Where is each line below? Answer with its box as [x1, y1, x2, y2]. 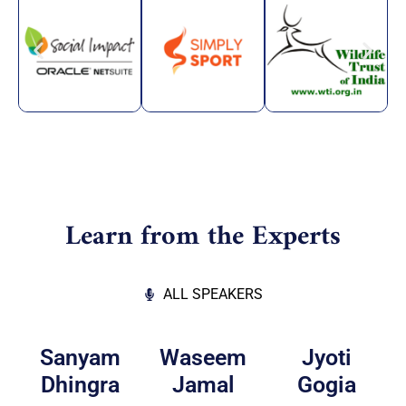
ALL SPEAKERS [163, 285, 264, 304]
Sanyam [39, 344, 121, 372]
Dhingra [40, 372, 120, 399]
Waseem [159, 344, 246, 372]
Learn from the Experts [65, 213, 341, 262]
